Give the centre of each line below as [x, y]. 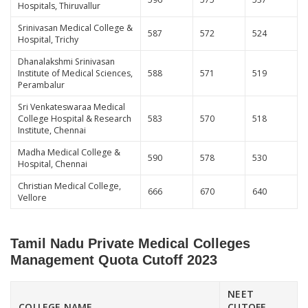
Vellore [32, 197]
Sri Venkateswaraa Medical [71, 107]
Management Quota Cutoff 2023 [114, 260]
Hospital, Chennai [52, 164]
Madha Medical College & [69, 152]
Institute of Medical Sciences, [75, 73]
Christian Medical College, [69, 186]
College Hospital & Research [74, 118]
